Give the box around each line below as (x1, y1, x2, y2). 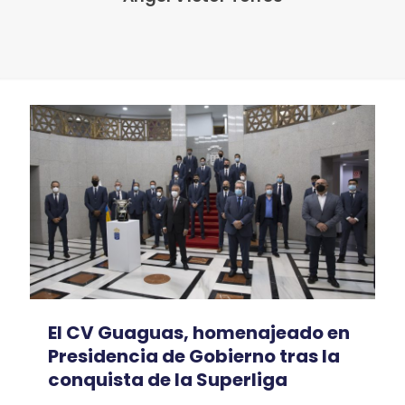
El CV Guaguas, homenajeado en (48, 319, 350, 345)
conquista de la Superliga (48, 366, 287, 392)
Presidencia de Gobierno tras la (48, 343, 340, 369)
